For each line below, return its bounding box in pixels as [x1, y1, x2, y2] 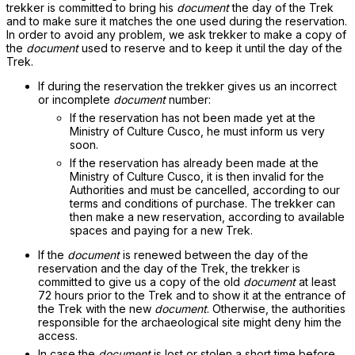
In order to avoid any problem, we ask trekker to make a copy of [6, 28, 346, 41]
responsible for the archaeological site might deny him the [38, 315, 342, 329]
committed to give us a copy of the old [38, 275, 243, 288]
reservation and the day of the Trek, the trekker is [38, 261, 300, 275]
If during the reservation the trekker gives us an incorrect [38, 79, 337, 93]
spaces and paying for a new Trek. [70, 223, 253, 237]
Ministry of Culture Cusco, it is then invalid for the [70, 170, 324, 183]
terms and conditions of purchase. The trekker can [70, 197, 335, 210]
